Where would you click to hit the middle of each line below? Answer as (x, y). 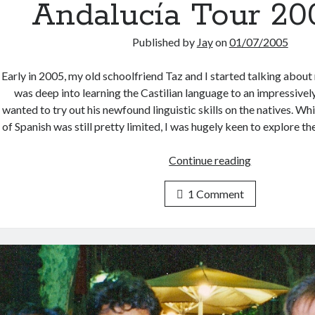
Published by (164, 42)
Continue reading (210, 160)
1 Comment (216, 194)
